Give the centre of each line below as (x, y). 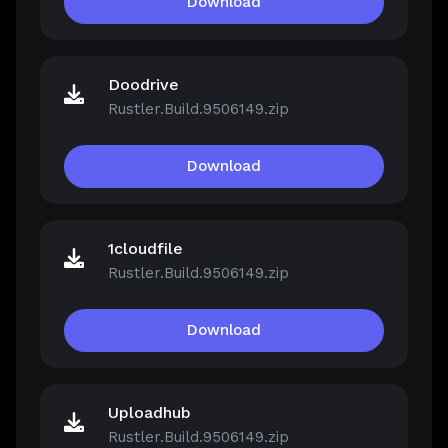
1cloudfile (145, 249)
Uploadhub (149, 413)
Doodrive (143, 85)
